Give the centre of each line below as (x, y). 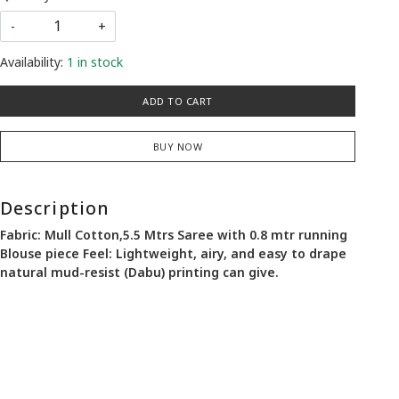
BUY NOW (178, 146)
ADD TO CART (178, 101)
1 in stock (94, 61)
